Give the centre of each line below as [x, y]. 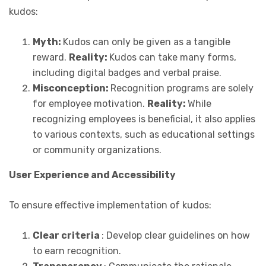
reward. [51, 57]
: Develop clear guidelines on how [176, 235]
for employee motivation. [90, 103]
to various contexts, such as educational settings [144, 134]
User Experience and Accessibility [92, 175]
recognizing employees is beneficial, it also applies [144, 119]
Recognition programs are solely [182, 88]
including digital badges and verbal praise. [127, 72]
